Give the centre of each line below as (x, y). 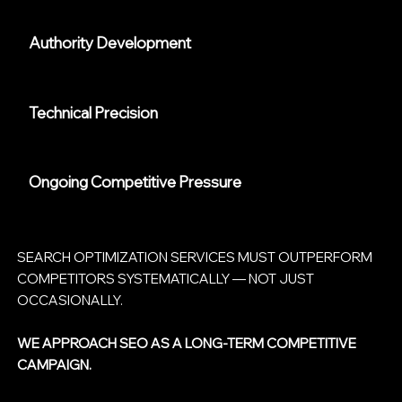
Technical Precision (94, 112)
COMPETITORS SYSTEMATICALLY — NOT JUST (166, 278)
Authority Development (110, 43)
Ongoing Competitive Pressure (135, 181)
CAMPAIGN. (55, 364)
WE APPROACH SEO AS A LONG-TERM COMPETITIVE (187, 343)
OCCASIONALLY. (70, 300)
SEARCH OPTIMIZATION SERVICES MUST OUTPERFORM (195, 257)
